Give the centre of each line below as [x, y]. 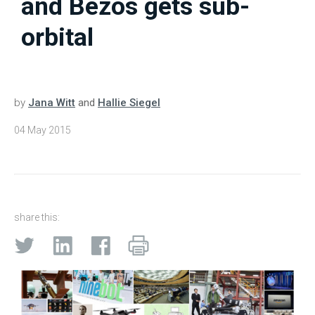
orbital [57, 38]
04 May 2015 [43, 130]
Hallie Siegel [129, 103]
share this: [37, 218]
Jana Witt [52, 103]
